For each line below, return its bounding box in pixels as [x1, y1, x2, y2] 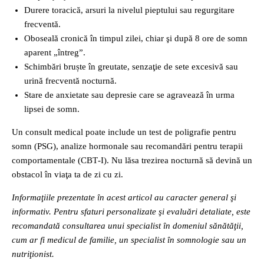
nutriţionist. [12, 249, 54, 259]
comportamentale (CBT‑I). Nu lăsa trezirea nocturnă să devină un [12, 155, 252, 165]
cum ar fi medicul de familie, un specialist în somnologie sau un [12, 235, 246, 245]
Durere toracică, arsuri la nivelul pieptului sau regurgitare [24, 5, 235, 15]
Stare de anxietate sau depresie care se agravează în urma [24, 90, 235, 100]
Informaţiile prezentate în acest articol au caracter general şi [12, 192, 236, 202]
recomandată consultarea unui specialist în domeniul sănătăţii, [12, 220, 243, 230]
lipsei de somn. [24, 104, 80, 114]
